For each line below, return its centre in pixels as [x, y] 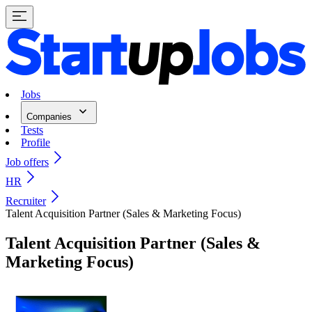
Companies [50, 117]
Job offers [27, 162]
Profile [36, 143]
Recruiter [26, 201]
